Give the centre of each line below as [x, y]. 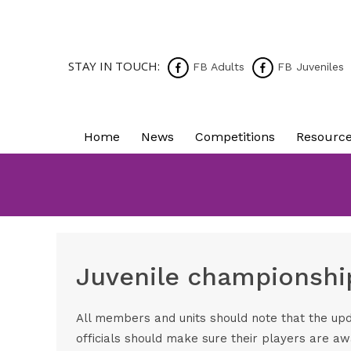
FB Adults [217, 67]
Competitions [235, 137]
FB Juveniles [309, 67]
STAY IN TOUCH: [114, 66]
